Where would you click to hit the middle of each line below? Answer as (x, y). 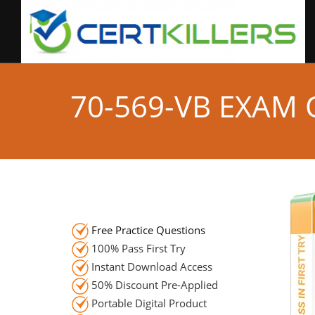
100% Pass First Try (137, 248)
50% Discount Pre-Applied (153, 284)
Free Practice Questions (148, 230)
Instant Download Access (150, 266)
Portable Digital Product (148, 303)
